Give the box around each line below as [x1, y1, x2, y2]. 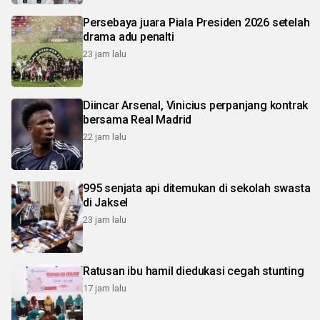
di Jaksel [83, 195, 129, 209]
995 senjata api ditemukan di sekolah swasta [83, 181, 311, 195]
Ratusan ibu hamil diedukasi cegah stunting [83, 264, 304, 278]
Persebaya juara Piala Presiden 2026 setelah [83, 15, 310, 29]
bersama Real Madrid [83, 112, 192, 126]
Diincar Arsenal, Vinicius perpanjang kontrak [83, 98, 209, 112]
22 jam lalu [83, 131, 126, 142]
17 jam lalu [83, 282, 126, 294]
